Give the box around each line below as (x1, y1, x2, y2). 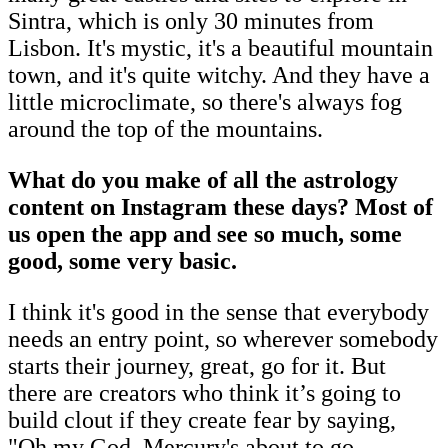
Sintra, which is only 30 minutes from (8, 7, 374, 34)
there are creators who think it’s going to (8, 379, 401, 406)
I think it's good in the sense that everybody (8, 298, 429, 325)
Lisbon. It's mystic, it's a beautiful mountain (8, 34, 433, 61)
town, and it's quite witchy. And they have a (8, 61, 430, 88)
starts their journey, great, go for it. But (8, 352, 386, 379)
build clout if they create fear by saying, (8, 406, 396, 433)
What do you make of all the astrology (8, 166, 398, 193)
